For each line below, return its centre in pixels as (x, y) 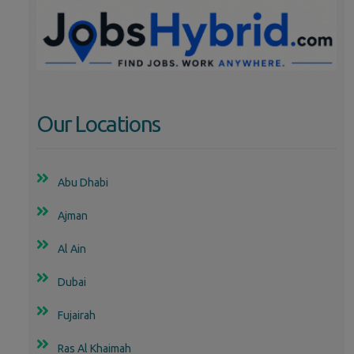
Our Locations (98, 123)
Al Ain (72, 249)
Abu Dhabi (83, 182)
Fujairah (77, 315)
